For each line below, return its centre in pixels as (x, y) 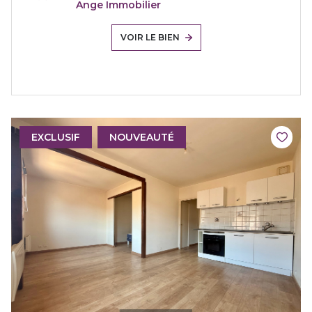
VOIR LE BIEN (150, 38)
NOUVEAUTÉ (142, 137)
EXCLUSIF (56, 137)
